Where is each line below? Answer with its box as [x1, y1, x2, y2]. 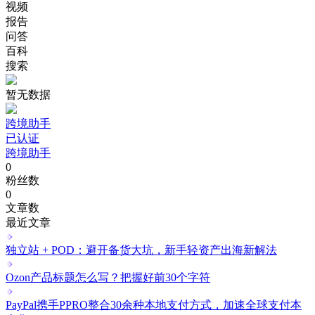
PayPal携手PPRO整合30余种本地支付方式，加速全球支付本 [6, 298, 302, 311]
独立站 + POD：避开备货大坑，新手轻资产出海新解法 [6, 243, 277, 256]
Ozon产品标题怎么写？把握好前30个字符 [6, 271, 210, 283]
